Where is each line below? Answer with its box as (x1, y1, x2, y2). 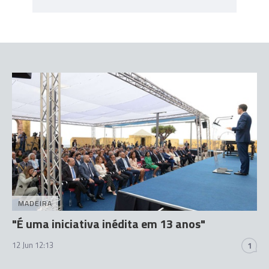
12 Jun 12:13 (12, 238, 53, 251)
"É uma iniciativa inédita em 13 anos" (12, 214, 205, 233)
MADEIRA (18, 197, 52, 209)
